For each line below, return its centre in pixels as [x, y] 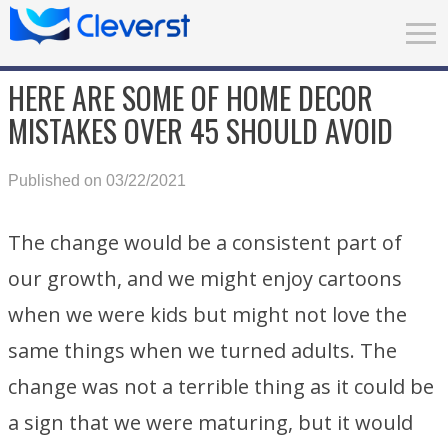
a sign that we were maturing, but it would [210, 422]
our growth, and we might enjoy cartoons [205, 278]
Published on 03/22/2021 [97, 180]
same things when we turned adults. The [202, 350]
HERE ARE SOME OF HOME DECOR [190, 97]
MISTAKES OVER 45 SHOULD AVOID [200, 130]
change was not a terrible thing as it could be [221, 386]
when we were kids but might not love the [207, 314]
